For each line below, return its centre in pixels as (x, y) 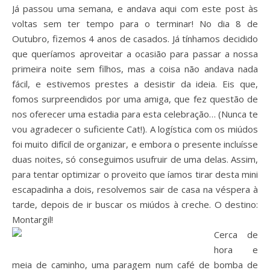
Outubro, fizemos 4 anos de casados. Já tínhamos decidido (135, 39)
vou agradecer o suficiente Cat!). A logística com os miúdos (135, 129)
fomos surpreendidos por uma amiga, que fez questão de (135, 99)
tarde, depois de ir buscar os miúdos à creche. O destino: (135, 204)
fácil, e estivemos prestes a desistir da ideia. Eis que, (135, 84)
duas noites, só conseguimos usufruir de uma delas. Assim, (135, 159)
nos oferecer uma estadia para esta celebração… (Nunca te (135, 114)
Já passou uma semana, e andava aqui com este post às (135, 8)
